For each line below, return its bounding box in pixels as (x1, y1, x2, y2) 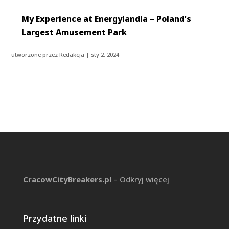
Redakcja (59, 51, 85, 59)
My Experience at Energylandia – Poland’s (21, 13, 192, 25)
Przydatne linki (22, 212, 86, 225)
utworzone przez (11, 51, 60, 59)
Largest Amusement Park (21, 27, 127, 38)
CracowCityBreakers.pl (22, 174, 111, 185)
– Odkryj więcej (111, 174, 169, 185)
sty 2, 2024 (91, 51, 120, 59)
